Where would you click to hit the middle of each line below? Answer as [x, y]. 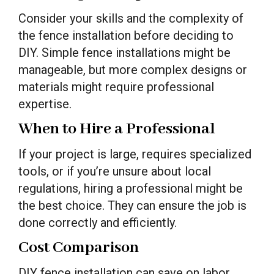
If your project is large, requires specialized [135, 154]
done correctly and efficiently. [98, 222]
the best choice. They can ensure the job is [132, 205]
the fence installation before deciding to [126, 35]
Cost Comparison [79, 247]
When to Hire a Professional [117, 129]
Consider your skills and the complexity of [131, 18]
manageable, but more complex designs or [133, 69]
